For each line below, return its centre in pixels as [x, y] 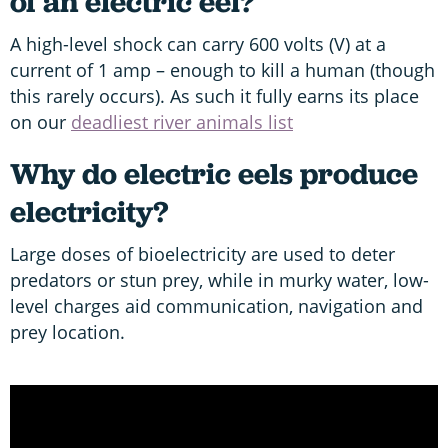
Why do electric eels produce [214, 173]
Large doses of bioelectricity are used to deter [202, 253]
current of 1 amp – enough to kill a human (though [222, 69]
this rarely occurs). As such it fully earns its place [214, 95]
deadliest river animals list [182, 121]
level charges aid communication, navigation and [216, 305]
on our [40, 121]
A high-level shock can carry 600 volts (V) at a [198, 43]
